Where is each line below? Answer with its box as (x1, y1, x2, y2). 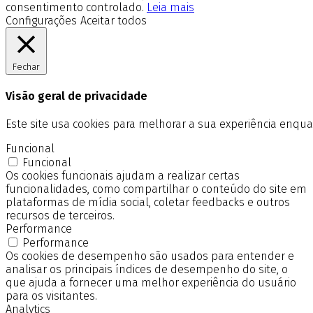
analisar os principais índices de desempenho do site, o (6, 263, 288, 277)
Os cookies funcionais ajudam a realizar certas (6, 169, 240, 183)
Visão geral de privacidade (6, 89, 147, 103)
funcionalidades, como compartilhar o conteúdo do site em (6, 182, 307, 196)
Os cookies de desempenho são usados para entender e (6, 249, 294, 263)
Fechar (13, 61, 40, 73)
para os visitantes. (6, 289, 97, 303)
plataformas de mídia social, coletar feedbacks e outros (6, 196, 290, 210)
